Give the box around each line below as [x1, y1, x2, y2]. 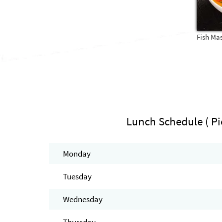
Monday [62, 148, 91, 160]
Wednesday [62, 194, 103, 205]
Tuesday [62, 171, 92, 182]
